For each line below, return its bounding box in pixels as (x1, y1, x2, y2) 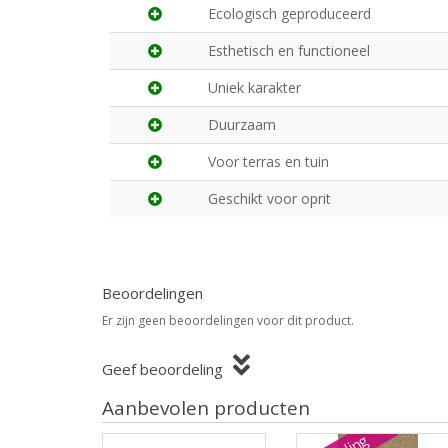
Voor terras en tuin (208, 151, 329, 171)
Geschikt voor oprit (208, 188, 331, 208)
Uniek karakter (208, 77, 301, 97)
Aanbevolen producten (102, 394, 310, 421)
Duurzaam (208, 114, 276, 134)
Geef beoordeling (102, 358, 223, 379)
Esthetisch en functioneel (208, 40, 370, 60)
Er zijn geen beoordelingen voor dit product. (102, 311, 354, 329)
